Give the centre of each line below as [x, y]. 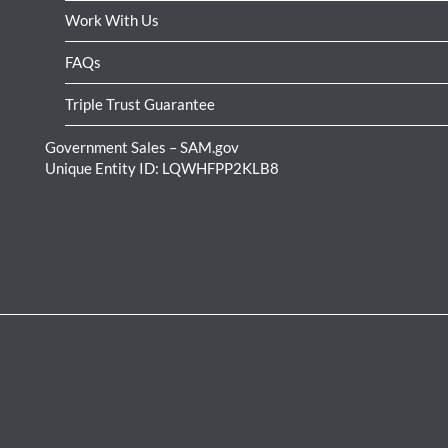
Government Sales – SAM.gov [142, 146]
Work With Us [112, 20]
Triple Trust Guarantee [140, 103]
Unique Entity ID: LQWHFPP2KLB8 [162, 167]
